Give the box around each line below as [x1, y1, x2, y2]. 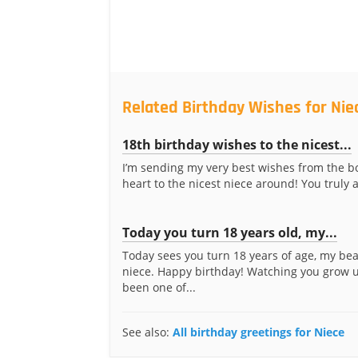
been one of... [122, 280, 196, 295]
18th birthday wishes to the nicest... [122, 136, 352, 153]
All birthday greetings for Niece [173, 324, 344, 340]
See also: [122, 324, 173, 340]
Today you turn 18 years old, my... [122, 224, 337, 241]
